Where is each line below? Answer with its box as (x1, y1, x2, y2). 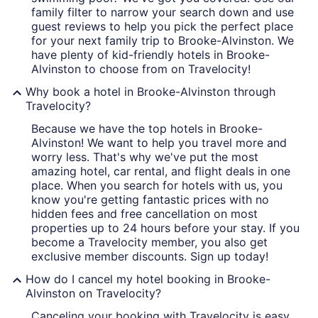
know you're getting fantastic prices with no (31, 192, 269, 207)
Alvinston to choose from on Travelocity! (31, 61, 251, 76)
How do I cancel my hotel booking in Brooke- (26, 271, 270, 286)
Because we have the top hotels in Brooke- (31, 121, 263, 136)
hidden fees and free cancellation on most (31, 206, 258, 221)
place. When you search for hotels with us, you (31, 177, 283, 192)
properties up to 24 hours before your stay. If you (31, 220, 300, 235)
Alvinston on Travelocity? (26, 285, 161, 300)
